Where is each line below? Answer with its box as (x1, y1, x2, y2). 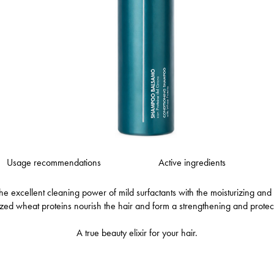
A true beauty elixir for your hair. (76, 226, 198, 239)
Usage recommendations (6, 156, 101, 168)
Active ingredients (158, 156, 226, 168)
